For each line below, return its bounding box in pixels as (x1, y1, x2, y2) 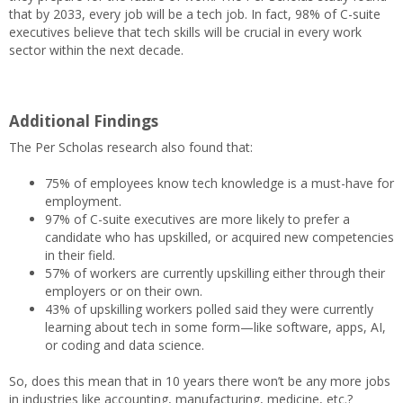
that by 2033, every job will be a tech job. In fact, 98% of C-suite (9, 5, 381, 22)
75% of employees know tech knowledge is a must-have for (45, 175, 394, 192)
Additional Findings (9, 111, 158, 131)
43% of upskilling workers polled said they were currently (45, 300, 373, 318)
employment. (45, 193, 121, 210)
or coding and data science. (45, 336, 204, 354)
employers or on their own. (45, 282, 202, 300)
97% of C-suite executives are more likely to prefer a (45, 210, 350, 228)
